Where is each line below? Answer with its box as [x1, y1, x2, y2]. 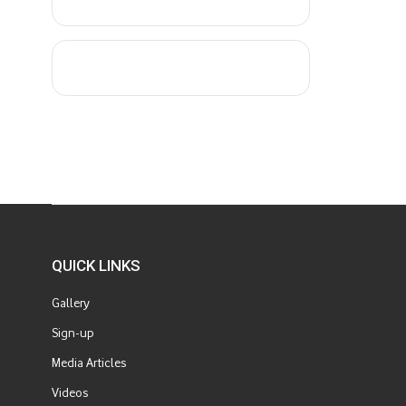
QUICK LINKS [52, 256, 140, 275]
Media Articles [52, 355, 126, 371]
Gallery [52, 295, 90, 311]
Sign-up [52, 325, 94, 341]
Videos [52, 385, 88, 401]
